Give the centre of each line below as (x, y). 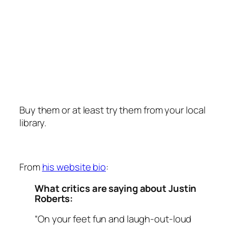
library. (35, 123)
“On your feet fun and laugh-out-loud (113, 219)
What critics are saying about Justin (116, 188)
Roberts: (54, 198)
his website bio (74, 167)
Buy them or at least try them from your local (112, 110)
